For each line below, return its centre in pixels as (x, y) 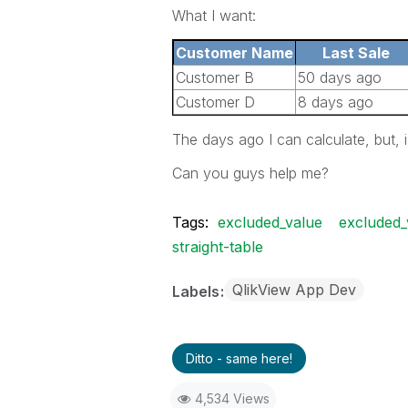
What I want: (214, 15)
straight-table (217, 247)
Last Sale (357, 53)
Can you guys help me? (250, 173)
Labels (197, 291)
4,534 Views (232, 398)
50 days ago (339, 77)
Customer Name (234, 53)
